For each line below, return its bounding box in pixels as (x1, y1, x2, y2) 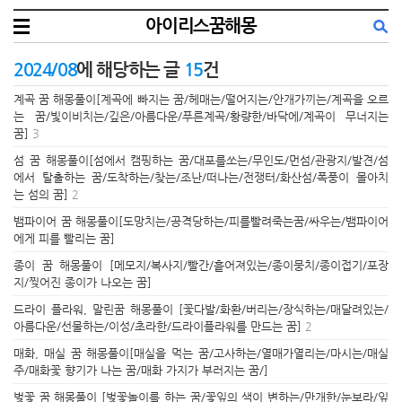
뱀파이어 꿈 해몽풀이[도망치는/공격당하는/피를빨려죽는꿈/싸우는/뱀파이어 (13, 214, 389, 228)
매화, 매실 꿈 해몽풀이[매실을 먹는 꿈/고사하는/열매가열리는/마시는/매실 (13, 346, 389, 360)
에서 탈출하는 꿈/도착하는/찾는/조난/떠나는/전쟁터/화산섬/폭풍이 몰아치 (13, 170, 389, 184)
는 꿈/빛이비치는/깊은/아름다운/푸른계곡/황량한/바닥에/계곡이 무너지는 (13, 109, 389, 123)
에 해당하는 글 (76, 59, 184, 80)
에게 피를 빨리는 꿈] (13, 232, 115, 245)
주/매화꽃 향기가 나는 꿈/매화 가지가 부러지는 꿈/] (13, 363, 268, 377)
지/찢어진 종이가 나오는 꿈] (13, 275, 152, 289)
